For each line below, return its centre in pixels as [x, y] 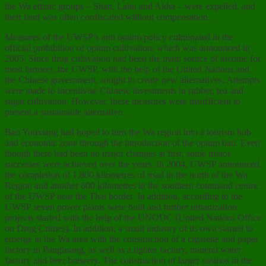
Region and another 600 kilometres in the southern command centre [131, 186]
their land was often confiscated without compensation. [107, 17]
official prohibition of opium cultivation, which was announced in [127, 48]
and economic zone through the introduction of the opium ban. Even [132, 143]
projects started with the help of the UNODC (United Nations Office [133, 218]
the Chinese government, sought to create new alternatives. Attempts [132, 80]
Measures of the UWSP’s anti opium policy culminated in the [119, 37]
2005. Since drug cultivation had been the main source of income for [133, 59]
